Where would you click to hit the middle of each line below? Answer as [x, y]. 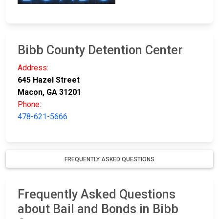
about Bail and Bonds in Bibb [98, 209]
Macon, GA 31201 [49, 92]
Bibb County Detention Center [100, 50]
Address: [33, 68]
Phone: [29, 105]
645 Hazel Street [49, 80]
